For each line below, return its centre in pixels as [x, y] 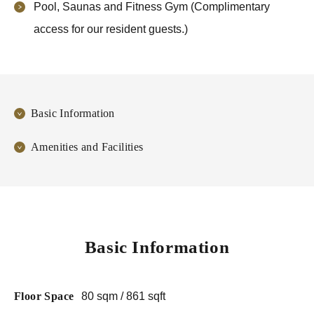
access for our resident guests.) [111, 29]
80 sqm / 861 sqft [123, 296]
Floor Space [44, 296]
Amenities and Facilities [87, 147]
